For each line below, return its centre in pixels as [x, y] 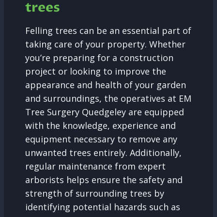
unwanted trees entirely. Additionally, [103, 153]
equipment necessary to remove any [101, 139]
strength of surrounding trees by [95, 194]
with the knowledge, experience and [101, 126]
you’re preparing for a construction [99, 58]
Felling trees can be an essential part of [108, 31]
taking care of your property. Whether [105, 44]
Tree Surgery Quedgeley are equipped [105, 112]
